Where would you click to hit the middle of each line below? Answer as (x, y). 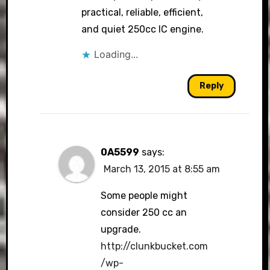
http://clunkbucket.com (155, 246)
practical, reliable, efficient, (142, 12)
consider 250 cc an (144, 212)
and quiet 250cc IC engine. (142, 29)
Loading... (116, 54)
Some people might (144, 196)
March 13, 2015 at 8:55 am (162, 169)
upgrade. (121, 229)
